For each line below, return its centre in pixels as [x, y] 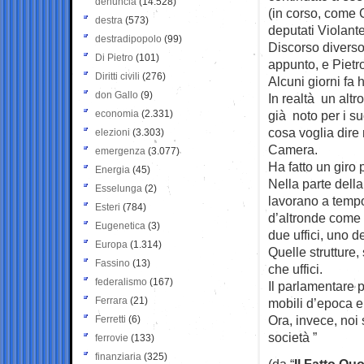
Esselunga [119, 188]
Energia [113, 169]
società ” [292, 337]
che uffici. [295, 269]
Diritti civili [117, 76]
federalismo [121, 282]
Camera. [293, 149]
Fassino [113, 263]
